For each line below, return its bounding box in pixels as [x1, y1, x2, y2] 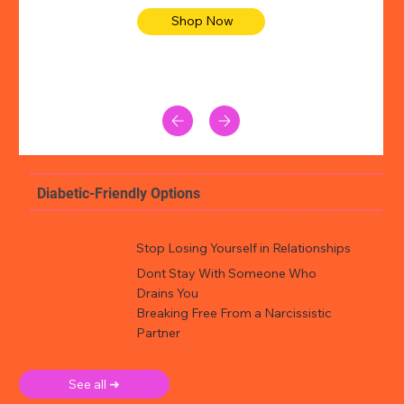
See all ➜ [69, 376, 121, 393]
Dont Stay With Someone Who [135, 265, 317, 282]
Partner [135, 325, 180, 342]
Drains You [135, 285, 198, 302]
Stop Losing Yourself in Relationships [135, 240, 351, 257]
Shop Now [171, 13, 234, 30]
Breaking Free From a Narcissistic [135, 305, 332, 322]
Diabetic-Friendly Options [36, 185, 200, 203]
